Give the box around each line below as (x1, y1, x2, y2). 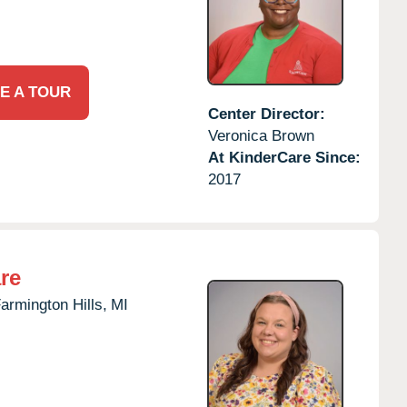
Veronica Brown (207, 126, 314, 144)
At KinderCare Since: (207, 148, 361, 166)
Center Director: (207, 104, 325, 123)
